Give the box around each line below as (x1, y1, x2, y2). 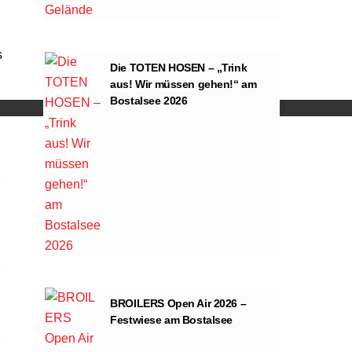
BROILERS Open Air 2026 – (110, 296, 247, 310)
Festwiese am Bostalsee (110, 313, 233, 326)
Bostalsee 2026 (110, 93, 188, 107)
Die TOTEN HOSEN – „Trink (110, 60, 247, 74)
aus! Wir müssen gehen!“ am (110, 77, 257, 90)
